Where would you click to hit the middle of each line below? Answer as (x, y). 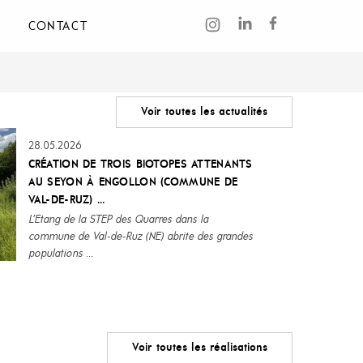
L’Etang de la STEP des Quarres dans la (118, 220)
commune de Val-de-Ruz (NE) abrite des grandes (140, 237)
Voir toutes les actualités (204, 112)
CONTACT (58, 27)
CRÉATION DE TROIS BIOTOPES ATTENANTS (140, 165)
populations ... (60, 254)
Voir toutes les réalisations (200, 348)
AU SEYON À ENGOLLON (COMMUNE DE (133, 183)
